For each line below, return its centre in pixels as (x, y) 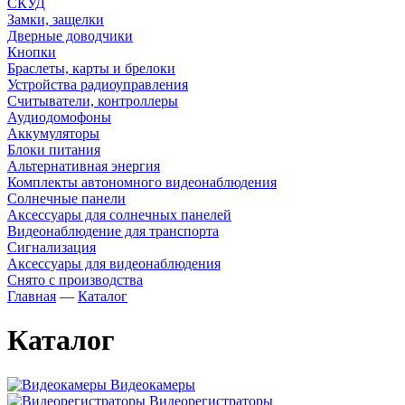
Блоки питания (54, 150)
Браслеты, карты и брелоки (91, 68)
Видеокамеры (153, 384)
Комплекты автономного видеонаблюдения (142, 182)
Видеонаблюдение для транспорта (113, 231)
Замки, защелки (56, 19)
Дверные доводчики (70, 36)
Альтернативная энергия (84, 166)
